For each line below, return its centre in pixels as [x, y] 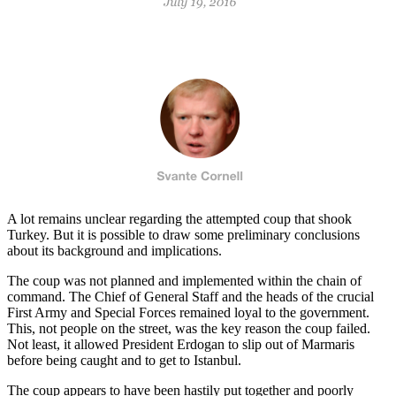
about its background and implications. [114, 251]
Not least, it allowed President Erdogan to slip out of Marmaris [181, 345]
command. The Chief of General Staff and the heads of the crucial [190, 297]
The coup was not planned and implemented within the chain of [184, 281]
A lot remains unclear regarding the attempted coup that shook [179, 219]
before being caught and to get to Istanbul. [124, 361]
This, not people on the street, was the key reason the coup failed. [189, 329]
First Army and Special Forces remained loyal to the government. [188, 313]
